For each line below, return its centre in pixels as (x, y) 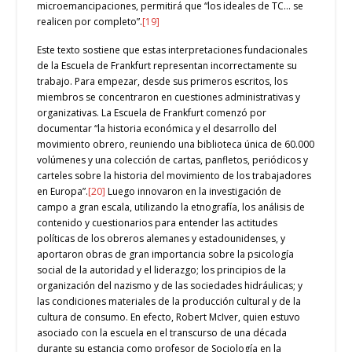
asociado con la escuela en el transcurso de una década (162, 333)
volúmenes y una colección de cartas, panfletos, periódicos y (173, 160)
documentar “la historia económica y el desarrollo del (157, 129)
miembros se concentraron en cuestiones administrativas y (169, 97)
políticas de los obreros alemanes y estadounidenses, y (161, 239)
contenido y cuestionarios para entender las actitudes (158, 223)
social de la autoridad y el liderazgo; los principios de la (162, 270)
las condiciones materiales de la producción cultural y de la (169, 302)
